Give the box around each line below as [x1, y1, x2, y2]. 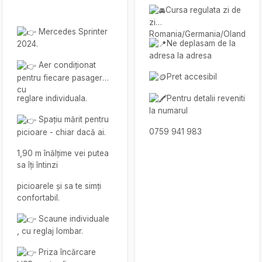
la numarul [149, 106, 188, 116]
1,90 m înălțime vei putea [17, 148, 109, 158]
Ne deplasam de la [167, 38, 236, 48]
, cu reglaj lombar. [17, 226, 83, 236]
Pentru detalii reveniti [167, 94, 245, 104]
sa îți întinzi [17, 160, 58, 170]
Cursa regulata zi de [166, 5, 241, 15]
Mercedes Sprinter [36, 26, 108, 36]
